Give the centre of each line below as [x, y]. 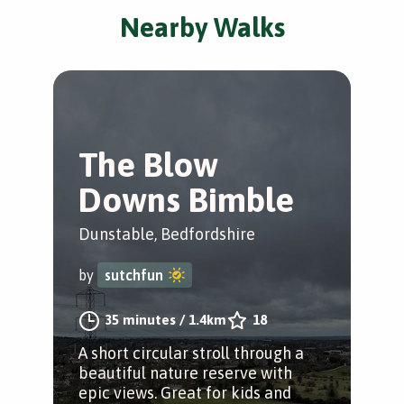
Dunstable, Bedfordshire [167, 234]
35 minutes [140, 320]
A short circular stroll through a [191, 353]
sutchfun [134, 275]
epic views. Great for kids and [185, 393]
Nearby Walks [202, 27]
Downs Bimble [186, 200]
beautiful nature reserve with [185, 373]
